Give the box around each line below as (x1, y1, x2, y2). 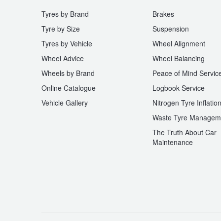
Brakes (152, 9, 174, 19)
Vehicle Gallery (41, 98, 88, 108)
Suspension (152, 24, 189, 34)
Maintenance (152, 137, 193, 147)
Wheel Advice (41, 53, 84, 64)
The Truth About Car (152, 127, 217, 138)
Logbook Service (152, 83, 205, 93)
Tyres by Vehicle (41, 38, 92, 49)
